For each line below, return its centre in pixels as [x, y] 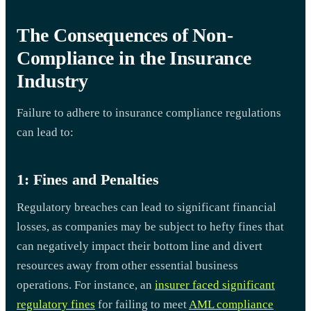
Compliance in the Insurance [134, 58]
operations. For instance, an [86, 285]
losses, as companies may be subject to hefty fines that [150, 226]
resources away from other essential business [127, 265]
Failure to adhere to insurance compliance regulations [149, 112]
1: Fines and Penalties [88, 179]
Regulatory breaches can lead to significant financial [146, 207]
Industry [52, 81]
